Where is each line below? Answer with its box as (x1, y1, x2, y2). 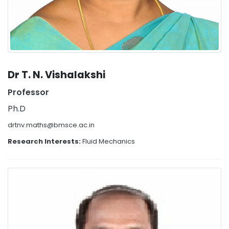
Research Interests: (8, 136, 82, 146)
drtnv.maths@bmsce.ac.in (8, 120, 95, 130)
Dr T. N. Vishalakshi (8, 68, 105, 82)
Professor (8, 87, 49, 98)
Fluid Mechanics (82, 136, 135, 146)
